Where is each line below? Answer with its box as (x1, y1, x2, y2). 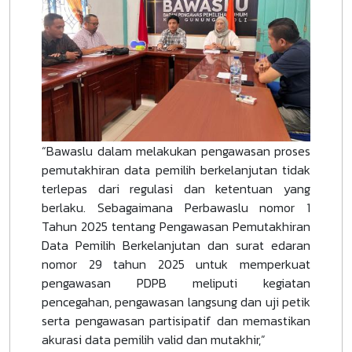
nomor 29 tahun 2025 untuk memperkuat (42, 255, 310, 274)
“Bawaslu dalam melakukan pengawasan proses (42, 141, 310, 161)
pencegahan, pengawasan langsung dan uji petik (42, 292, 310, 312)
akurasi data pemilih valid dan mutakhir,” (42, 330, 269, 350)
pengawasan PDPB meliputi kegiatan (42, 273, 310, 293)
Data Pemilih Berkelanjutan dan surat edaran (42, 236, 310, 255)
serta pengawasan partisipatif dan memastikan (42, 311, 310, 331)
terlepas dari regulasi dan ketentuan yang (42, 179, 310, 199)
